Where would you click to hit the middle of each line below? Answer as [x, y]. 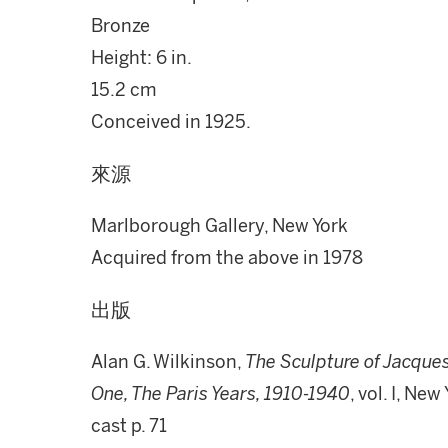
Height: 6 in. [141, 58]
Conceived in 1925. [171, 122]
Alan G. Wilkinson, [168, 362]
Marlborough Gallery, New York [219, 226]
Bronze [120, 26]
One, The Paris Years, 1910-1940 [220, 394]
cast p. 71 [129, 426]
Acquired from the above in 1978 [227, 258]
